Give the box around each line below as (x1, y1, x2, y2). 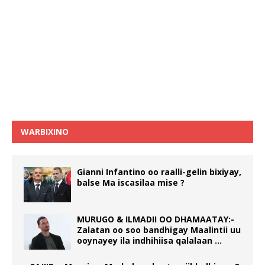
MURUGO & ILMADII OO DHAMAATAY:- (77, 213, 234, 225)
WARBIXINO (21, 125, 69, 137)
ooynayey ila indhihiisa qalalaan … (77, 234, 222, 246)
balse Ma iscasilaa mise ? (77, 176, 185, 188)
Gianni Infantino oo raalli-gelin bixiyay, (77, 166, 241, 177)
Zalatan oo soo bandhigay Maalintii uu (77, 224, 241, 235)
